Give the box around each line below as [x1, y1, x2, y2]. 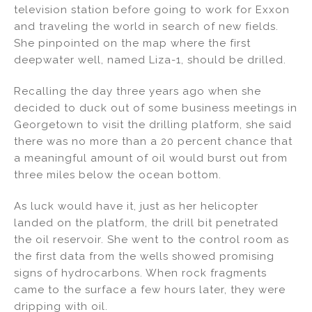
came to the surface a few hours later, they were [14, 283, 286, 296]
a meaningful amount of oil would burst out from [14, 151, 288, 164]
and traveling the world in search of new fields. [14, 20, 279, 33]
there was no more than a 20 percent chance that [14, 134, 292, 148]
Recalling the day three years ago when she [14, 84, 261, 97]
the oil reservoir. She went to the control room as [14, 233, 289, 246]
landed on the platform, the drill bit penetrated [14, 216, 279, 229]
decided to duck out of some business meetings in [14, 101, 297, 114]
